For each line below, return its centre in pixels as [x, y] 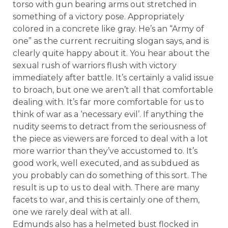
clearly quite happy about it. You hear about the [111, 53]
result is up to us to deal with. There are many [106, 187]
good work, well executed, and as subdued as [106, 163]
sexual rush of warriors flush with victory [95, 65]
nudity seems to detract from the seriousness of [109, 126]
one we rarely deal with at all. [72, 212]
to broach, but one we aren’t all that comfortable [113, 90]
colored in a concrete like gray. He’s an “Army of [108, 28]
